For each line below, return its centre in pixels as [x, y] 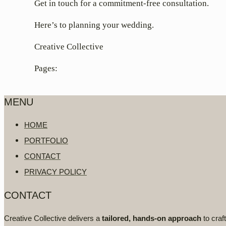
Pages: [46, 69]
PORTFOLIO [46, 141]
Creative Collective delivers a [53, 218]
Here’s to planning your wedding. [94, 25]
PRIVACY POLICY [55, 172]
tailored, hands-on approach [152, 218]
